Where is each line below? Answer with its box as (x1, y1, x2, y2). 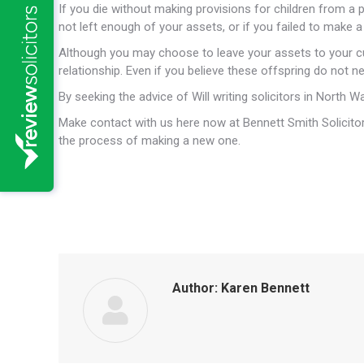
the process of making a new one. (58, 133, 240, 148)
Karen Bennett (218, 280, 310, 296)
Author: (172, 280, 218, 296)
